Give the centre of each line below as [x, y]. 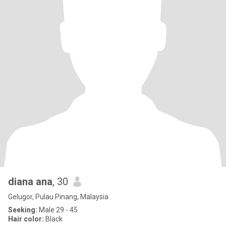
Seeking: [23, 210]
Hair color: [26, 219]
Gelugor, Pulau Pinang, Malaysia [58, 197]
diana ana [30, 182]
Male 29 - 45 [58, 210]
